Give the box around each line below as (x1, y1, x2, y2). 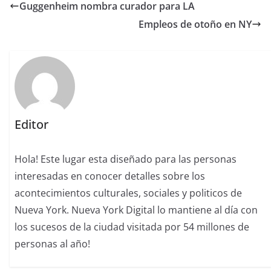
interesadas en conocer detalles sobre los (15, 169, 206, 183)
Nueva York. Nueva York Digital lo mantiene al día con (15, 203, 258, 217)
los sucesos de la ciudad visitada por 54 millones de (15, 220, 250, 233)
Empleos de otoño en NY (139, 18, 252, 31)
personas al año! (15, 237, 91, 250)
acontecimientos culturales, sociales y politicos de (15, 186, 243, 200)
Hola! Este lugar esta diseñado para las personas (15, 152, 237, 166)
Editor (15, 116, 49, 132)
